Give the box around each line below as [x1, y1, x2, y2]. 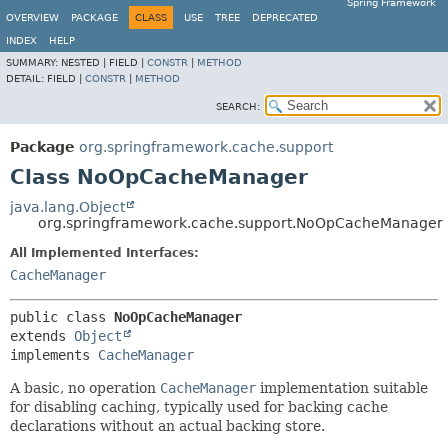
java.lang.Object [10, 199, 125, 215]
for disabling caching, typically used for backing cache [10, 399, 388, 415]
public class [10, 309, 114, 325]
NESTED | [61, 57, 109, 68]
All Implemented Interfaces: [10, 246, 199, 260]
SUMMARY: [6, 57, 61, 68]
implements [10, 347, 98, 363]
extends [10, 328, 74, 344]
